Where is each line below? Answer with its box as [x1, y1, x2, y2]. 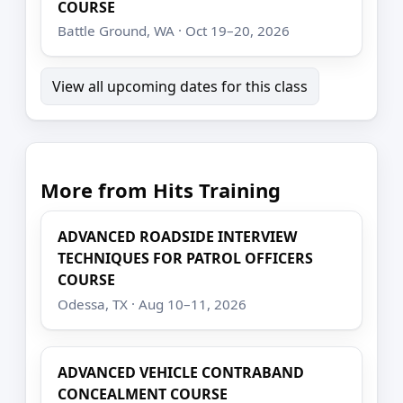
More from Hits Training [40, 175, 281, 203]
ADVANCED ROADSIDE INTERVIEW [58, 227, 298, 247]
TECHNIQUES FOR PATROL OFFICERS [58, 248, 314, 269]
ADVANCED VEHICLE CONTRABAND [58, 362, 305, 382]
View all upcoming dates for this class [52, 76, 308, 96]
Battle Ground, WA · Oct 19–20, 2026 [58, 21, 291, 40]
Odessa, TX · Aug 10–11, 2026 [58, 294, 247, 313]
